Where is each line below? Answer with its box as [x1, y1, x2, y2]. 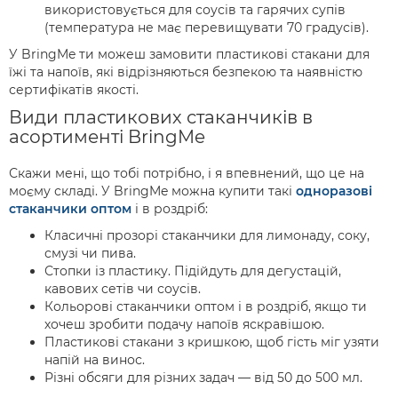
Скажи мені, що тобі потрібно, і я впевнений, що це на [9, 165, 364, 182]
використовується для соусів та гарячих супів [44, 2, 346, 19]
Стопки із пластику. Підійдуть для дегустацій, [44, 263, 341, 280]
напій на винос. [44, 352, 148, 369]
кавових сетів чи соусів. [44, 281, 204, 298]
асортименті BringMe [9, 126, 205, 148]
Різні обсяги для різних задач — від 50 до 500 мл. [44, 370, 366, 386]
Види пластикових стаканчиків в [9, 107, 313, 129]
